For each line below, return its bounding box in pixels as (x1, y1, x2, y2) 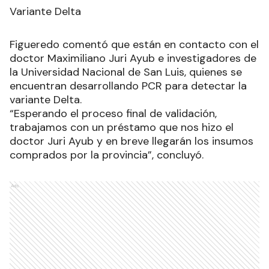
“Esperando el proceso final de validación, (10, 106, 217, 121)
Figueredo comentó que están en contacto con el (10, 37, 259, 52)
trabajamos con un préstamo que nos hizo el (10, 119, 234, 134)
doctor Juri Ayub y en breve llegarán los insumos (10, 133, 253, 148)
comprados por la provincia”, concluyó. (10, 147, 204, 162)
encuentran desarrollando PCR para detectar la (10, 78, 247, 93)
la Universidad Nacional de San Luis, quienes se (10, 64, 242, 79)
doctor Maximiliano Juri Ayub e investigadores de (10, 50, 256, 65)
